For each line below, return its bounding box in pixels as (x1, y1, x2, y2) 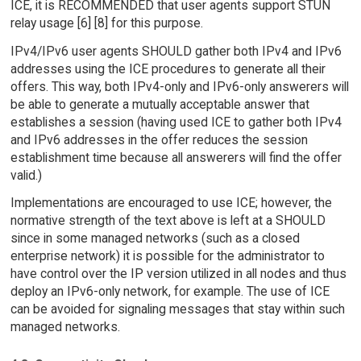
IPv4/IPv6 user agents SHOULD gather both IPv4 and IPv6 (10, 43, 342, 59)
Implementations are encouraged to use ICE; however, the (10, 195, 332, 211)
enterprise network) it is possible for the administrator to (10, 248, 325, 264)
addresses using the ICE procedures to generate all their (10, 60, 326, 77)
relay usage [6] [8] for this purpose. (10, 15, 203, 31)
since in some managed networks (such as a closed (10, 230, 300, 247)
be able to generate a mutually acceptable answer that (10, 96, 309, 112)
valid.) (10, 167, 42, 183)
